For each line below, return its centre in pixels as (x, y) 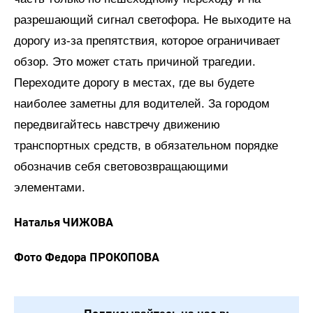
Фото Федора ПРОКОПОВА (87, 257)
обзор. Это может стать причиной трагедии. (135, 62)
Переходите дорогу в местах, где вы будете (134, 83)
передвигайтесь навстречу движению (117, 125)
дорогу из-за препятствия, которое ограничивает (147, 41)
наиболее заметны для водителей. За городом (142, 104)
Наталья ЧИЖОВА (64, 223)
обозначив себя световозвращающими (121, 167)
